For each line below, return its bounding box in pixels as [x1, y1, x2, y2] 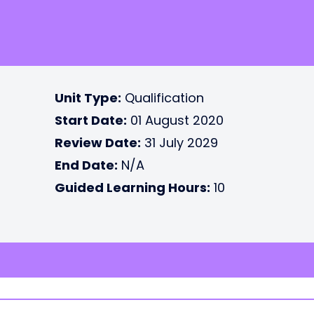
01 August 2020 [127, 111, 224, 129]
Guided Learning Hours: [55, 179, 210, 196]
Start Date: [55, 111, 127, 129]
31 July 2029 [141, 134, 218, 151]
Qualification [121, 89, 204, 107]
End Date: [55, 156, 118, 174]
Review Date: [55, 134, 141, 151]
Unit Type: [55, 89, 121, 107]
